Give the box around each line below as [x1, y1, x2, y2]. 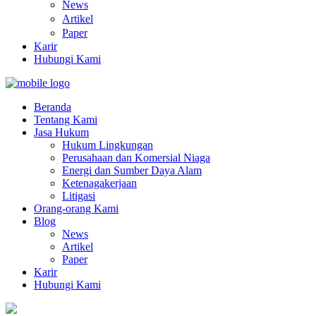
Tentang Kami [34, 114, 97, 126]
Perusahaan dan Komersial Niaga [62, 152, 210, 164]
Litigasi [62, 190, 95, 202]
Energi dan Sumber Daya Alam [62, 164, 202, 176]
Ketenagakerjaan [62, 177, 137, 189]
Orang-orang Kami [34, 202, 119, 214]
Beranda [34, 101, 71, 113]
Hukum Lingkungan [62, 139, 153, 151]
